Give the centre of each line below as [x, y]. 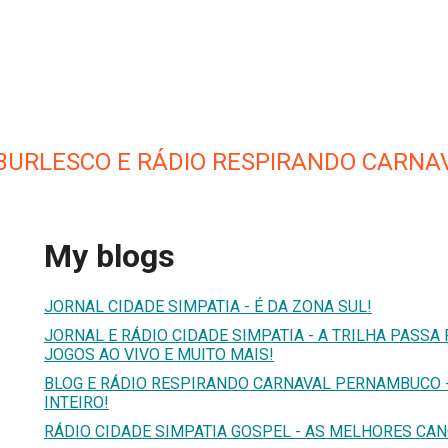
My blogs [109, 256]
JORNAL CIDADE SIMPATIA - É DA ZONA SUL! [208, 306]
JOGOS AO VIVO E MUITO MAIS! [159, 354]
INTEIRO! [76, 402]
